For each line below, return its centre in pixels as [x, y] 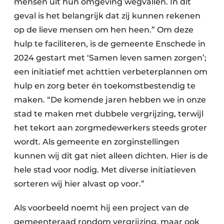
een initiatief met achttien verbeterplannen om [111, 72]
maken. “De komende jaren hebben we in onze [110, 100]
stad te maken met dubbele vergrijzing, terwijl [109, 114]
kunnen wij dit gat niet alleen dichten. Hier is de [111, 156]
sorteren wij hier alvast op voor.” [79, 184]
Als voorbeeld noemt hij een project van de [101, 208]
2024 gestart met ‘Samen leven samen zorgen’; [110, 58]
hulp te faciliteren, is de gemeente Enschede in [110, 44]
